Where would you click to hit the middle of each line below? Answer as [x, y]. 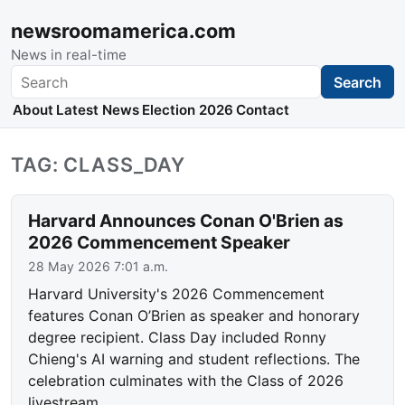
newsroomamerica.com [123, 31]
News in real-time [69, 55]
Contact [263, 110]
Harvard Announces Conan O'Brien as [186, 221]
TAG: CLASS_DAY [99, 165]
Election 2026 [187, 110]
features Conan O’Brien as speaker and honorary [194, 316]
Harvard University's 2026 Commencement [177, 294]
